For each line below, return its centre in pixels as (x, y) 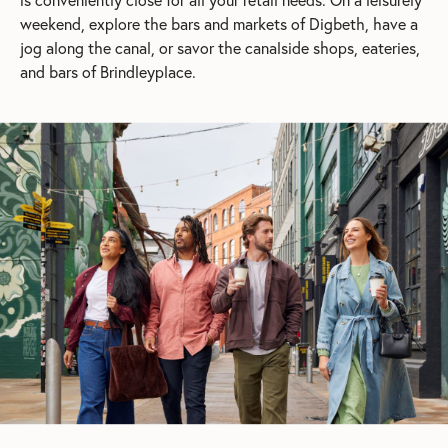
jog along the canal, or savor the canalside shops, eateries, (220, 47)
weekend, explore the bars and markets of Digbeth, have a (219, 23)
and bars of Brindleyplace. (108, 71)
